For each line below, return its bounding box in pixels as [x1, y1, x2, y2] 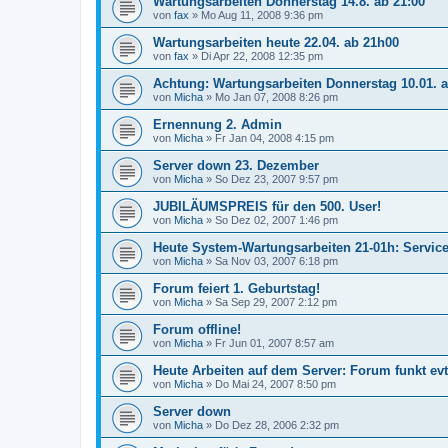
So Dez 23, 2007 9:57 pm [215, 172, 338, 185]
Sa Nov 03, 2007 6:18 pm [215, 254, 338, 267]
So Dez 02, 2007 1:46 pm [215, 213, 338, 226]
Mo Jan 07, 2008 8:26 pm [215, 90, 338, 103]
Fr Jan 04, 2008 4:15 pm [215, 131, 334, 144]
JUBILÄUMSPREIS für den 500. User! [153, 198, 381, 214]
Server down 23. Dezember [153, 157, 319, 173]
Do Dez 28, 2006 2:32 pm [215, 418, 339, 431]
